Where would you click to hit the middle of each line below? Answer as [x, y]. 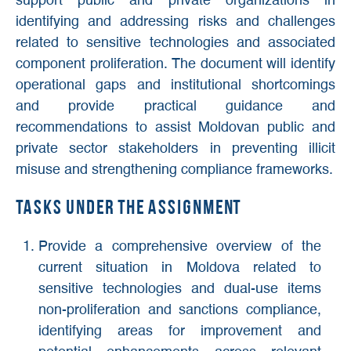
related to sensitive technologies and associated [175, 43]
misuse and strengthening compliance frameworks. [174, 170]
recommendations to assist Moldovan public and [175, 128]
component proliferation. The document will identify [175, 65]
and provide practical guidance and [175, 107]
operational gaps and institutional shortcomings [175, 86]
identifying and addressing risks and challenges [175, 22]
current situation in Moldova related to [179, 268]
